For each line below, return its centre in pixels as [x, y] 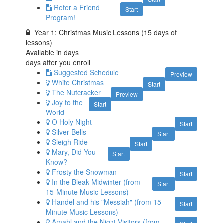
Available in [45, 52]
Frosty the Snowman [85, 171]
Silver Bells [69, 132]
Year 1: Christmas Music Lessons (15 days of [106, 32]
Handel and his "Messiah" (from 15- [108, 201]
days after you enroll [58, 62]
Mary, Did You [74, 152]
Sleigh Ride [70, 142]
